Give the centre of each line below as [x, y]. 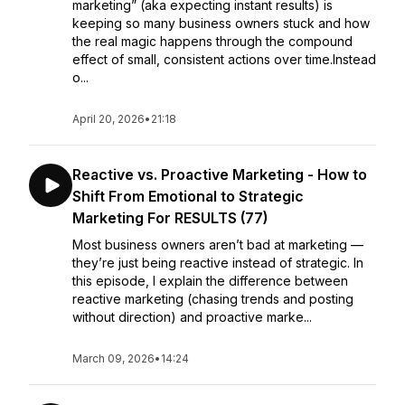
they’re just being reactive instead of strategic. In [218, 263]
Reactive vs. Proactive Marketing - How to [220, 174]
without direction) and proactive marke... [192, 317]
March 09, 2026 [113, 358]
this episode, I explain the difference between [210, 281]
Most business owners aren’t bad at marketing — [218, 245]
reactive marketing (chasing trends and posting [213, 299]
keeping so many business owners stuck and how [221, 23]
